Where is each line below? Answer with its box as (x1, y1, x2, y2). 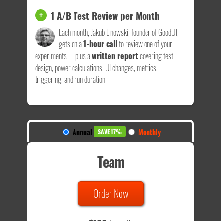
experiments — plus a (35, 50, 92, 62)
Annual (73, 127, 92, 138)
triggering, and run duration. (35, 74, 107, 86)
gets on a (59, 38, 83, 50)
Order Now (93, 186, 128, 201)
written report (92, 50, 138, 62)
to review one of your (117, 38, 172, 50)
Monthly (138, 127, 161, 138)
